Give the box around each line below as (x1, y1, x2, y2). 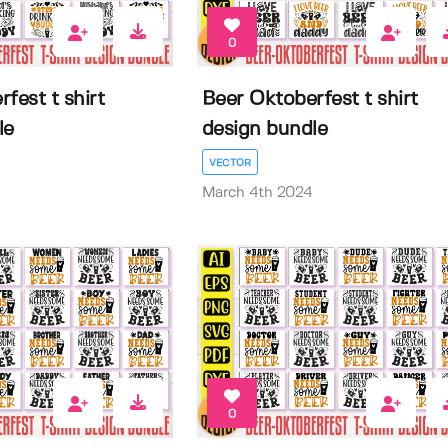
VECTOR (208, 157, 251, 168)
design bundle (201, 119, 328, 139)
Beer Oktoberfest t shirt (201, 89, 418, 109)
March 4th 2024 (201, 185, 313, 200)
